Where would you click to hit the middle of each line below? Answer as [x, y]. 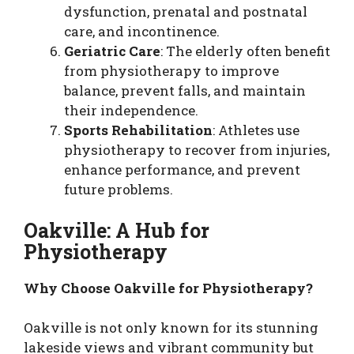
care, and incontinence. [142, 31]
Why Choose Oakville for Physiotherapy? [168, 288]
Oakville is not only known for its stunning [171, 328]
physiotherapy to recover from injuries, [197, 150]
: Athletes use [256, 130]
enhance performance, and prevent [182, 169]
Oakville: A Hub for [117, 230]
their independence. [131, 110]
